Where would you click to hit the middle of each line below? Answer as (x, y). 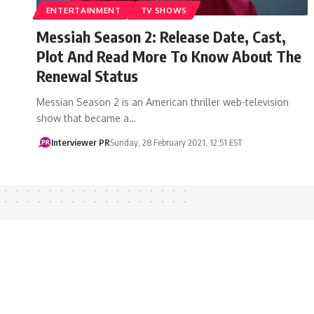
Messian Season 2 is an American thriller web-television (163, 102)
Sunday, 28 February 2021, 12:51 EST (176, 142)
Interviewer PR (80, 142)
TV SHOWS (164, 10)
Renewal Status (87, 75)
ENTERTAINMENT (83, 10)
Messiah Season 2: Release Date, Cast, (161, 36)
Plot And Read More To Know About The (169, 56)
